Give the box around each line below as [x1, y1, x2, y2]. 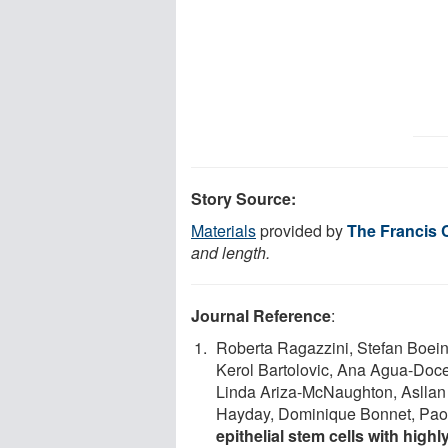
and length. [191, 240, 270, 264]
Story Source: [191, 186, 296, 210]
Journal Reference [191, 303, 331, 327]
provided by [256, 218, 347, 242]
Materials [191, 218, 256, 242]
